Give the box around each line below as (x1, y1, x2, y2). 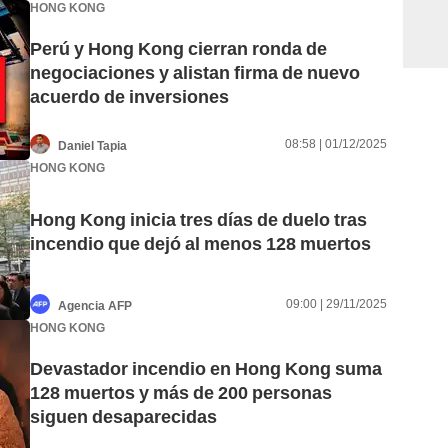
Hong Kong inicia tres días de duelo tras (30, 209, 367, 231)
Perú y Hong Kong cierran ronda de (30, 38, 327, 60)
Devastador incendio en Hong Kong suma (30, 358, 382, 380)
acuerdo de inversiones (30, 86, 229, 108)
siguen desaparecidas (30, 406, 217, 428)
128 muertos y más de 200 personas (30, 382, 332, 404)
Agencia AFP (58, 298, 132, 313)
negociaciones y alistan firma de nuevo (30, 62, 360, 84)
